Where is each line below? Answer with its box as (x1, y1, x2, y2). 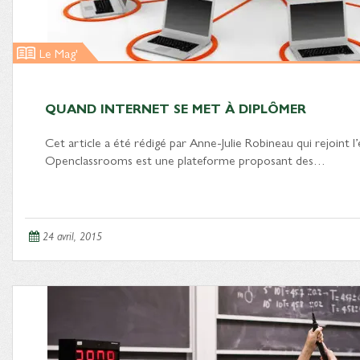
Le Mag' (39, 43, 78, 62)
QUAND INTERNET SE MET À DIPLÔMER (45, 99, 306, 117)
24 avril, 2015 (43, 227, 102, 243)
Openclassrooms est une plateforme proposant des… (45, 150, 325, 169)
